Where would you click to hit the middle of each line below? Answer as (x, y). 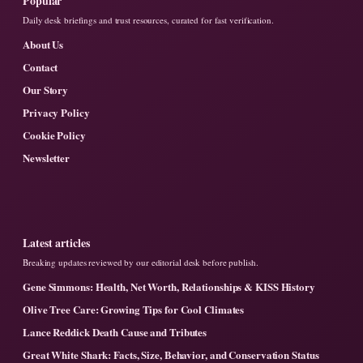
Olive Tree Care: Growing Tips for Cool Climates (134, 310)
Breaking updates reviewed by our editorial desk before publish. (141, 263)
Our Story (46, 90)
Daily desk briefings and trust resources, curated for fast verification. (148, 20)
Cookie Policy (54, 135)
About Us (43, 45)
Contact (41, 67)
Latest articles (56, 243)
